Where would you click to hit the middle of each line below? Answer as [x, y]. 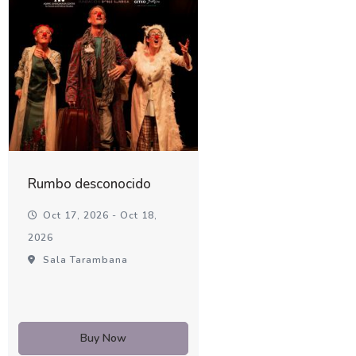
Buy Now [104, 338]
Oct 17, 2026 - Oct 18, [99, 215]
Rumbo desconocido [90, 184]
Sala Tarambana [84, 259]
